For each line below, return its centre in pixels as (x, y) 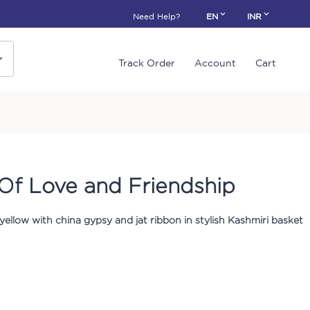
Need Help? (156, 16)
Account (215, 63)
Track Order (147, 63)
